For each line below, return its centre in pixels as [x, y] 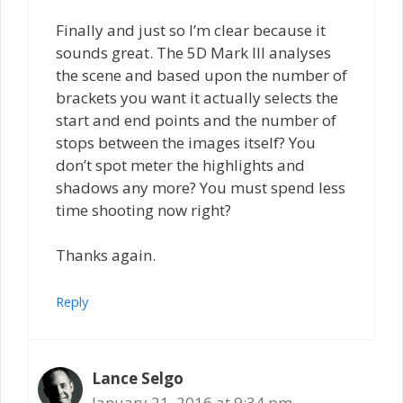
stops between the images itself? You [186, 142]
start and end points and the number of [196, 120]
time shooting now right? [143, 210]
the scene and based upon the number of [201, 75]
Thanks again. [106, 255]
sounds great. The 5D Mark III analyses [193, 52]
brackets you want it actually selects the [197, 97]
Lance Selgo [138, 378]
